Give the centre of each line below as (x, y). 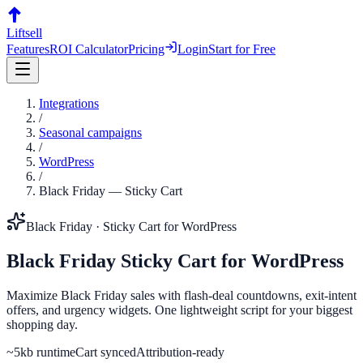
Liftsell (24, 33)
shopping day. (42, 324)
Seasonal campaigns (90, 132)
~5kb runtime (41, 352)
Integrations (69, 103)
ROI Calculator (89, 49)
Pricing (146, 49)
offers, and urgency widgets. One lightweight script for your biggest (179, 310)
